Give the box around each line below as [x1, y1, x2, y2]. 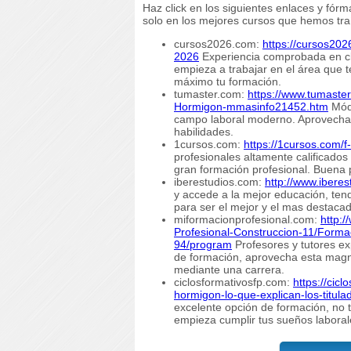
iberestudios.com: [174, 175, 265, 188]
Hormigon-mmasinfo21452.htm [174, 100, 328, 113]
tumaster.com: [174, 87, 248, 100]
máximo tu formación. [174, 74, 281, 88]
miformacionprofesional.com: [174, 212, 320, 226]
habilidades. [174, 125, 233, 138]
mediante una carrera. [174, 262, 284, 276]
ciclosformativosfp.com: [174, 275, 293, 288]
